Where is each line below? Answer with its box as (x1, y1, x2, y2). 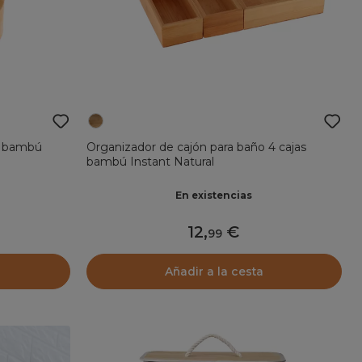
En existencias (175, 189, 253, 202)
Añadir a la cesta (164, 263, 263, 279)
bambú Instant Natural (86, 154, 214, 169)
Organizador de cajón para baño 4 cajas (86, 139, 306, 154)
